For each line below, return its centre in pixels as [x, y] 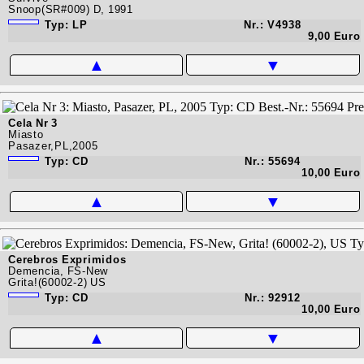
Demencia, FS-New [58, 271]
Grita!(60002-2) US [57, 282]
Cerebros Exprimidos [67, 259]
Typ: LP [65, 24]
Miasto [26, 134]
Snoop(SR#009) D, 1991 [71, 9]
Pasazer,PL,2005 [53, 145]
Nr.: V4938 [272, 24]
